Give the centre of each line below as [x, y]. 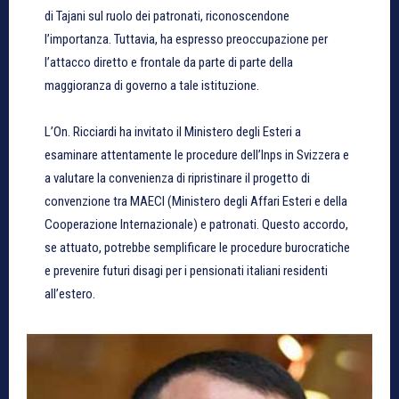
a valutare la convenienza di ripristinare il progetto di [177, 178]
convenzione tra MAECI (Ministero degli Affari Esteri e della [196, 201]
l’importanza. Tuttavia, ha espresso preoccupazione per [186, 39]
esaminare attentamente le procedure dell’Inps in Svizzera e [197, 155]
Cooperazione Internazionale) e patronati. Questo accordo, [196, 224]
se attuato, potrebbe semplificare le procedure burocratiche [197, 247]
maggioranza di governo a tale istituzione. [152, 85]
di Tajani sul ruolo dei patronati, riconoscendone [167, 16]
